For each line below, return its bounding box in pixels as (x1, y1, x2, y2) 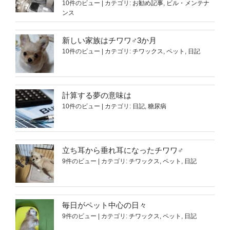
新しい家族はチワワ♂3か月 (62, 35, 157, 45)
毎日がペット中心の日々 (62, 200, 147, 209)
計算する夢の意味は (62, 90, 131, 100)
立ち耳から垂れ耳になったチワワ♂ (62, 145, 183, 155)
